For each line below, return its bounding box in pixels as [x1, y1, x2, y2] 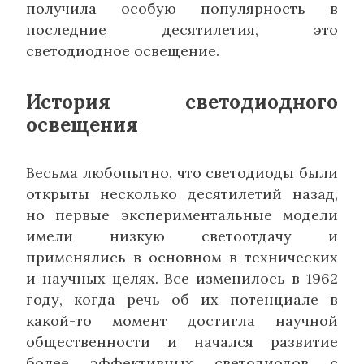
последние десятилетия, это [26, 19, 338, 39]
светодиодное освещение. [26, 41, 219, 60]
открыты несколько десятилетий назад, [26, 184, 338, 203]
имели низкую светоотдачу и [26, 226, 338, 245]
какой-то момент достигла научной [26, 310, 338, 330]
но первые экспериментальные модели [26, 205, 338, 224]
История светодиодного [26, 89, 338, 115]
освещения [26, 111, 138, 137]
